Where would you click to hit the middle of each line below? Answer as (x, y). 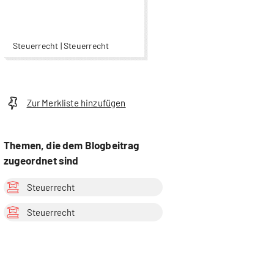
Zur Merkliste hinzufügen (76, 103)
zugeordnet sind (41, 160)
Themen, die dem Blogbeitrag (72, 145)
